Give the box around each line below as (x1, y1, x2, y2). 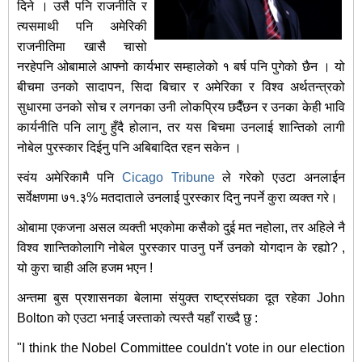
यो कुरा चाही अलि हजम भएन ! (17, 261, 153, 276)
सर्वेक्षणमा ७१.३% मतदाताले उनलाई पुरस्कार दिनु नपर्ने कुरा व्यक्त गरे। (17, 191, 338, 205)
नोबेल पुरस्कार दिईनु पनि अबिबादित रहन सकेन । (17, 141, 242, 155)
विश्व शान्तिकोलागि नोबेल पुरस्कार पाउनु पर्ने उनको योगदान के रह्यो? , (17, 241, 345, 255)
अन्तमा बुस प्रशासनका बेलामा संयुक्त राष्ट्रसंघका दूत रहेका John (17, 291, 345, 305)
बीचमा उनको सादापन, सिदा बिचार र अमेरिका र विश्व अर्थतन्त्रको (17, 80, 345, 95)
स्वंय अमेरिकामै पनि (17, 170, 122, 185)
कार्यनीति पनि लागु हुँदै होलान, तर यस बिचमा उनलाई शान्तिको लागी (17, 120, 345, 135)
